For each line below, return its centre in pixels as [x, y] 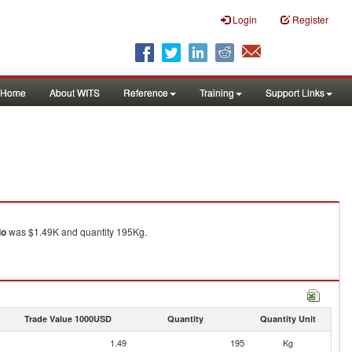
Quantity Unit [288, 319]
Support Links [295, 92]
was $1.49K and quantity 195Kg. [77, 231]
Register [310, 19]
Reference [146, 92]
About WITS [75, 92]
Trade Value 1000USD [68, 319]
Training [217, 92]
